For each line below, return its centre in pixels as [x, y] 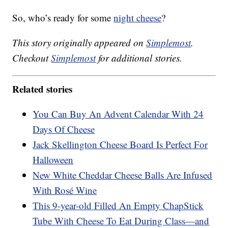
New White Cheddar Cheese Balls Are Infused [123, 175]
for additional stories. [139, 58]
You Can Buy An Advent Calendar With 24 [118, 113]
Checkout [32, 58]
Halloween [53, 159]
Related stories [42, 89]
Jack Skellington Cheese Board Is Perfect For [120, 144]
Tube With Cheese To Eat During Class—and [121, 220]
